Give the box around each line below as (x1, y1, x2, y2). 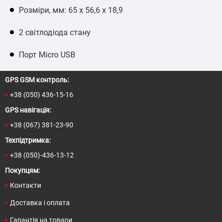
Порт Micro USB (19, 50, 75, 59)
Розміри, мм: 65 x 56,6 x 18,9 (19, 5, 123, 15)
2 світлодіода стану (19, 27, 91, 37)
